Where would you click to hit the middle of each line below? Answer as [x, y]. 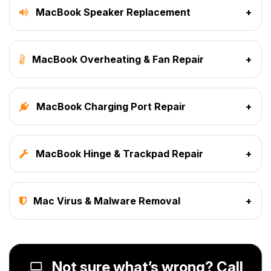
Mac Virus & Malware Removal [106, 201]
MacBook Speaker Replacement [112, 12]
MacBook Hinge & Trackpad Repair [118, 153]
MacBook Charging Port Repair [110, 106]
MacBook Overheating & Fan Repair [117, 59]
